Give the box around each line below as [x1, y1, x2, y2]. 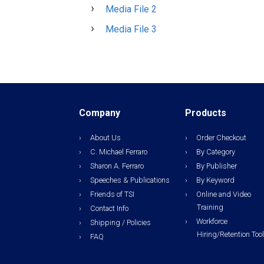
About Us [90, 133, 121, 142]
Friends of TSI [90, 190, 135, 199]
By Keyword [196, 176, 235, 184]
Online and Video [196, 190, 251, 199]
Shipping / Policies [90, 218, 151, 227]
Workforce [196, 217, 227, 226]
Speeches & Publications [90, 176, 170, 184]
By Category [196, 147, 235, 156]
